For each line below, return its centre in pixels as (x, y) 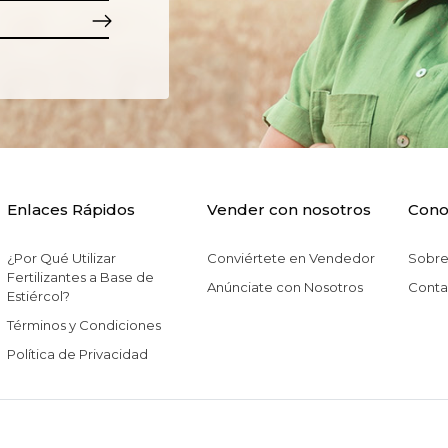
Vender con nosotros (289, 210)
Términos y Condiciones (83, 325)
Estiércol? (38, 296)
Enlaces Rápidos (70, 210)
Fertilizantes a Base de (80, 277)
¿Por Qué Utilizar (61, 258)
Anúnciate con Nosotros (285, 287)
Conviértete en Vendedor (291, 258)
